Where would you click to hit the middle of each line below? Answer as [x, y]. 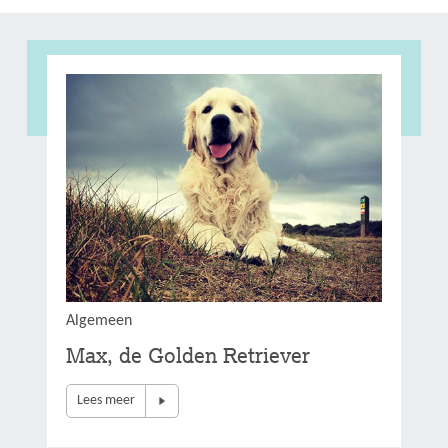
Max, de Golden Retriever [188, 354]
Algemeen [99, 320]
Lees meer [106, 400]
